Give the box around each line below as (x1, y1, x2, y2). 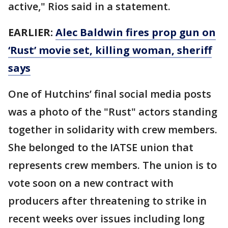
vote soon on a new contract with (8, 176, 174, 190)
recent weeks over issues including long (8, 211, 205, 225)
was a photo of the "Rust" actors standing (8, 104, 217, 119)
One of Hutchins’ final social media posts (8, 87, 211, 101)
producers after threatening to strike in (8, 193, 207, 208)
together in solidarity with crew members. (8, 122, 217, 136)
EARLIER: (8, 25, 53, 39)
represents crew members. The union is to (8, 158, 217, 172)
